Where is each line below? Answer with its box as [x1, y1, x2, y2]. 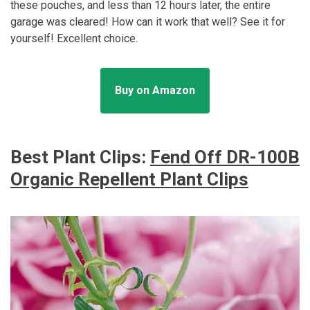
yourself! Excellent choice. [10, 31, 138, 45]
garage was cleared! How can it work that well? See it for [10, 15, 285, 28]
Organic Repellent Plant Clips [10, 168, 248, 190]
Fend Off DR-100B [150, 146, 300, 167]
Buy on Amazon [115, 83, 195, 97]
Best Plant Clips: [10, 146, 150, 167]
